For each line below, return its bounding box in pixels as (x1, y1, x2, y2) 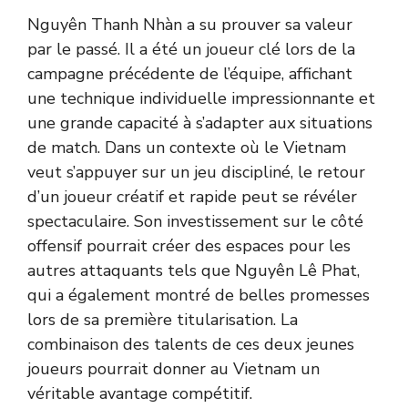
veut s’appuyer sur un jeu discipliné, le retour (27, 161, 365, 183)
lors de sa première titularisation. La (27, 309, 298, 331)
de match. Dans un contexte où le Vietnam (27, 137, 346, 158)
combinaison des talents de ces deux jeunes (27, 333, 354, 355)
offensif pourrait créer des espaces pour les (27, 235, 351, 257)
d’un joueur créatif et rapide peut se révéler (27, 186, 357, 208)
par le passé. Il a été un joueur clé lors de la (27, 38, 355, 60)
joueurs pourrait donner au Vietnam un (27, 358, 320, 380)
